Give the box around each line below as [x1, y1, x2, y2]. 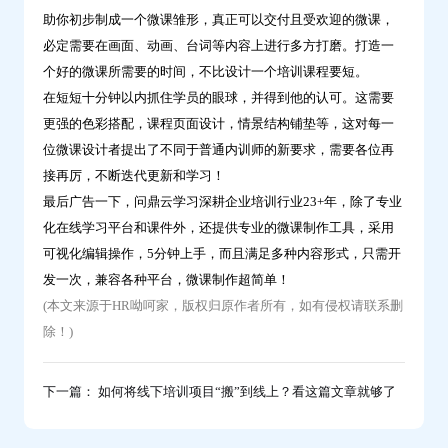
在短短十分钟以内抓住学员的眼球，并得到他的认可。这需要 [43, 90, 394, 106]
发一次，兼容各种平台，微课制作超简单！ [43, 272, 290, 288]
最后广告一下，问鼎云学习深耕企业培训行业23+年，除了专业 [43, 194, 402, 210]
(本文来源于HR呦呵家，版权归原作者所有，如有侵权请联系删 [43, 298, 403, 314]
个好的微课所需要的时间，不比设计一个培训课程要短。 [43, 64, 368, 80]
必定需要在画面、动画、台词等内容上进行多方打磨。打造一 [43, 38, 394, 54]
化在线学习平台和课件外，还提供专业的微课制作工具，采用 [43, 220, 394, 236]
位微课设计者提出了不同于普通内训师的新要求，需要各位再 [43, 142, 394, 158]
